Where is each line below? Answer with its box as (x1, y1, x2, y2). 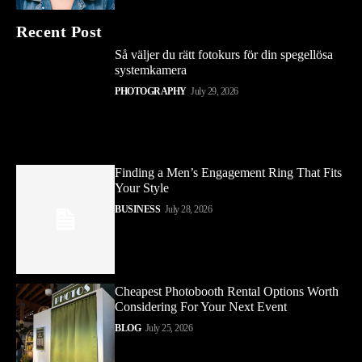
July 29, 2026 (191, 85, 238, 97)
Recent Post (16, 22, 103, 40)
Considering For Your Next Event (115, 299, 288, 314)
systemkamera (115, 62, 187, 77)
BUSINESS (115, 204, 161, 216)
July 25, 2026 (145, 322, 193, 334)
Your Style (115, 181, 170, 196)
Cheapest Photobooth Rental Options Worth (115, 284, 339, 298)
